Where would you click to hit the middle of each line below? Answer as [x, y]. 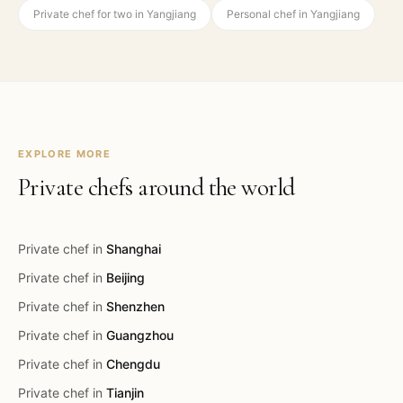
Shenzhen [135, 306]
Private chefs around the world [157, 188]
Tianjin [125, 393]
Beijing [125, 278]
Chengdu [133, 364]
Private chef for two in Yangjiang [115, 14]
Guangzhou [140, 335]
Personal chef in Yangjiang [293, 14]
